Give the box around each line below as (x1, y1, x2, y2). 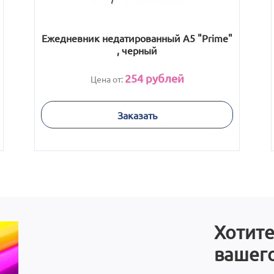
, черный (117, 44, 157, 56)
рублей (143, 72, 184, 84)
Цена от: (90, 73, 125, 84)
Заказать (117, 108, 157, 121)
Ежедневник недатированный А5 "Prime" (42, 32, 232, 44)
